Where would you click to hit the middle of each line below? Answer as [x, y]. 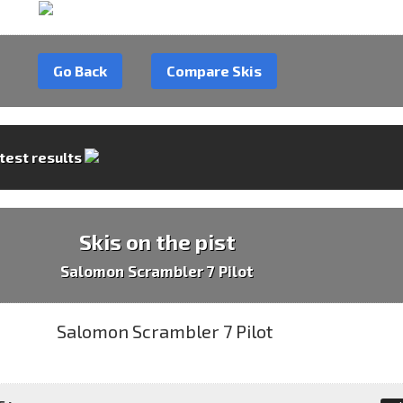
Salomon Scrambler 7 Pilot [157, 270]
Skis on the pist [157, 241]
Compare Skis [214, 71]
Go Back [80, 71]
